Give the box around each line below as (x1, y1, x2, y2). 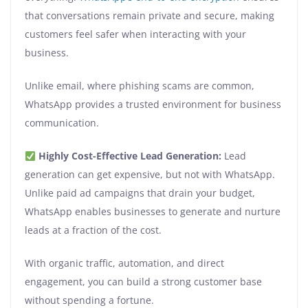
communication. (25, 116, 99, 130)
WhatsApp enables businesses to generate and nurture (25, 205, 280, 219)
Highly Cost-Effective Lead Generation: (38, 149, 221, 163)
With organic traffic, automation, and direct (25, 256, 224, 270)
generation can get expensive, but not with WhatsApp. (25, 168, 275, 181)
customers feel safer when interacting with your (25, 27, 246, 41)
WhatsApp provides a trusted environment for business (25, 98, 281, 111)
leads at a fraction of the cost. (25, 223, 164, 237)
